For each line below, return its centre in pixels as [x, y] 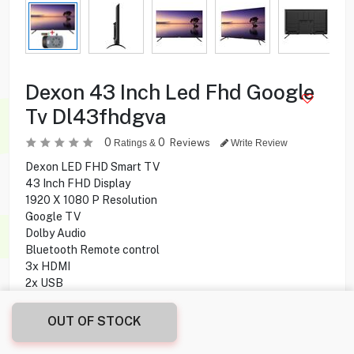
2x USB [44, 282]
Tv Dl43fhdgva [95, 116]
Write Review [258, 143]
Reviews [191, 142]
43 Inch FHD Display [77, 183]
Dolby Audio [55, 233]
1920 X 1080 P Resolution [91, 200]
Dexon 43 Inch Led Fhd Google [169, 92]
